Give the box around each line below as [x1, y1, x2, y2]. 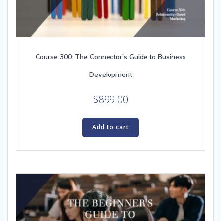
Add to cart [92, 123, 129, 132]
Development [89, 70, 132, 79]
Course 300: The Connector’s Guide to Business [35, 52, 186, 62]
